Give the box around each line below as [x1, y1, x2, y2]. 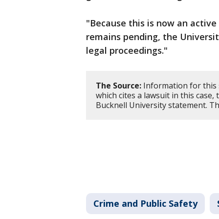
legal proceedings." [86, 44, 168, 57]
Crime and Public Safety [93, 197, 197, 210]
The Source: [96, 80, 141, 91]
